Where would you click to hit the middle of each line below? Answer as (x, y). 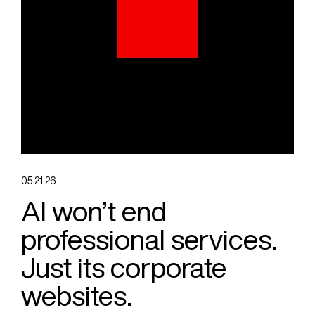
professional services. (149, 240)
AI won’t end (94, 212)
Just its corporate (124, 268)
